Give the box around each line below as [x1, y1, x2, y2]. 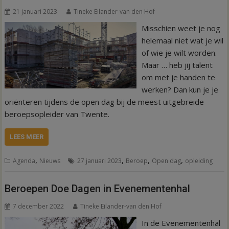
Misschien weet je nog [141, 22, 220, 33]
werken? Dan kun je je [141, 84, 218, 95]
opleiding [185, 156, 213, 165]
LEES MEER [10, 132, 44, 141]
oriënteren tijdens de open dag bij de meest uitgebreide [5, 96, 204, 107]
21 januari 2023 [13, 7, 58, 16]
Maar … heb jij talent [141, 59, 213, 70]
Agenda [13, 156, 36, 165]
